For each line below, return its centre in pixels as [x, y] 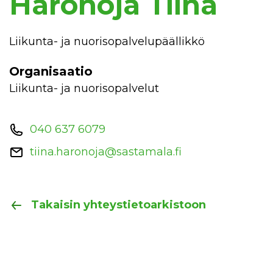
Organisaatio [51, 71]
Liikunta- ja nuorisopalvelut [84, 88]
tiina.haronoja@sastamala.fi [106, 152]
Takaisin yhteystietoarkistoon [119, 205]
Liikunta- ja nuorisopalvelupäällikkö [107, 41]
